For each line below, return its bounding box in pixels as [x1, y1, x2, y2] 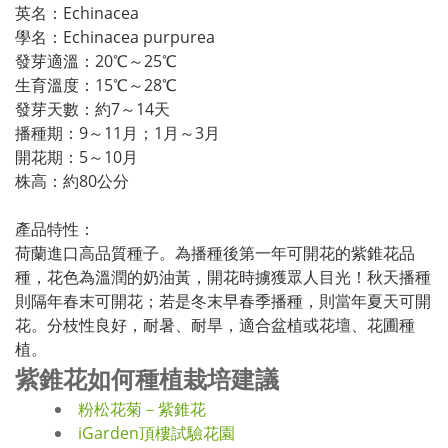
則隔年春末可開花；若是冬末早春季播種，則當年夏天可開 [15, 290, 431, 312]
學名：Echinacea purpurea [15, 26, 215, 48]
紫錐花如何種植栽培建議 [15, 362, 279, 395]
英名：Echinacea [15, 2, 139, 24]
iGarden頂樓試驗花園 [78, 422, 235, 444]
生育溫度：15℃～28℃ [15, 74, 177, 96]
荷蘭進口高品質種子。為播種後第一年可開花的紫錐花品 [15, 242, 415, 264]
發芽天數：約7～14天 [15, 98, 170, 120]
